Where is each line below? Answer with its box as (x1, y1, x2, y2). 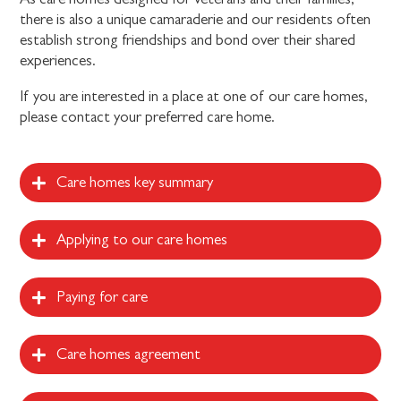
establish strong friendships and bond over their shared (20, 30, 356, 48)
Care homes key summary (55, 174, 213, 192)
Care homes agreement (55, 346, 200, 363)
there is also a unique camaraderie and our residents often (20, 10, 371, 28)
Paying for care (55, 288, 148, 306)
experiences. (20, 51, 97, 69)
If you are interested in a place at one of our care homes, (20, 87, 369, 105)
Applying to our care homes (55, 231, 227, 249)
